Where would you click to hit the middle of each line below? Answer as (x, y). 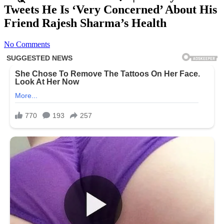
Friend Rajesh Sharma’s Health (85, 23)
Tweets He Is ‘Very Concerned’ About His (110, 9)
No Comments (27, 44)
